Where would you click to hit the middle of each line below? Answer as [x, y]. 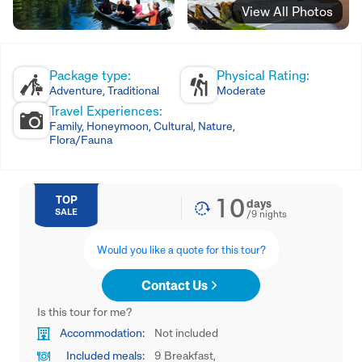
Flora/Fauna [81, 139]
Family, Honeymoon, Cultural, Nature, [142, 126]
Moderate [241, 90]
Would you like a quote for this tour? [181, 250]
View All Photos [287, 11]
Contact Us [175, 285]
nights [272, 214]
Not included [186, 333]
